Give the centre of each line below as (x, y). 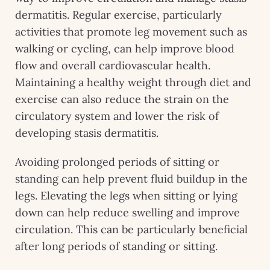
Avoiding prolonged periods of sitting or (117, 162)
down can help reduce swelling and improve (127, 212)
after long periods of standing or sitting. (116, 246)
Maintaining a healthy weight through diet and (133, 82)
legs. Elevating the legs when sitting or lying (126, 195)
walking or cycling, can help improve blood (125, 48)
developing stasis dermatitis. (87, 133)
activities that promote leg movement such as (131, 31)
